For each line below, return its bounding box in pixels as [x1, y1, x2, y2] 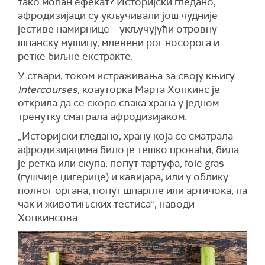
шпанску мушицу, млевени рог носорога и [18, 36, 219, 50]
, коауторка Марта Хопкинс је [77, 83, 220, 96]
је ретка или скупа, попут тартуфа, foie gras [18, 157, 224, 170]
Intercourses [18, 83, 77, 96]
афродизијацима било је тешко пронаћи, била [18, 143, 239, 157]
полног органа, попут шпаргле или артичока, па [18, 184, 247, 198]
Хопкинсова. [18, 211, 80, 225]
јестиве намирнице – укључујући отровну [18, 22, 217, 36]
